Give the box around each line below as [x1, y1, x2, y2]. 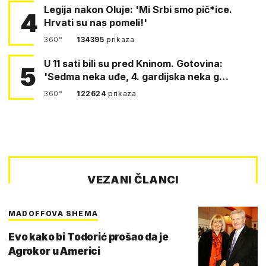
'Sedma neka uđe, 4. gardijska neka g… [44, 70, 229, 83]
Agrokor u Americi [8, 245, 101, 257]
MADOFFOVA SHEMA [8, 208, 98, 218]
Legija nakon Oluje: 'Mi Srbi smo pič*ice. [44, 3, 232, 15]
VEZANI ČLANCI [87, 173, 179, 186]
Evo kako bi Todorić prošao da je [8, 230, 169, 243]
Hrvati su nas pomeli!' [44, 16, 147, 28]
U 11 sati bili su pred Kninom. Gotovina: [44, 57, 112, 69]
